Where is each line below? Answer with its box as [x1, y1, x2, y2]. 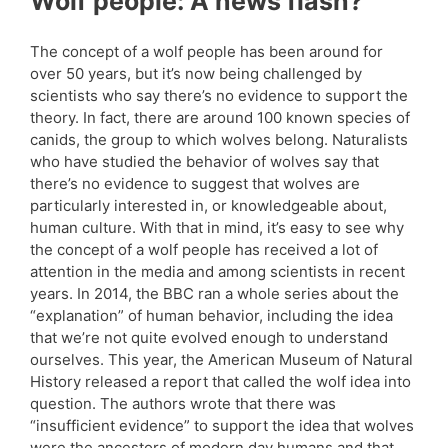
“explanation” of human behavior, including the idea [30, 306, 393, 326]
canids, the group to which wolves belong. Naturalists [30, 130, 408, 150]
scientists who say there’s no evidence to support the [30, 86, 408, 106]
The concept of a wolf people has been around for [30, 42, 383, 62]
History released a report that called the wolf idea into [30, 372, 411, 392]
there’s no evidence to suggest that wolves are [30, 174, 360, 194]
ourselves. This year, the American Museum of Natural [30, 350, 413, 370]
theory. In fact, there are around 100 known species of [30, 108, 410, 128]
